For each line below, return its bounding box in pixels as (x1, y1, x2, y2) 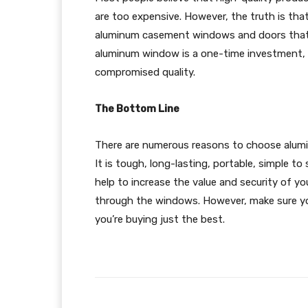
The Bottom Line (95, 102, 179, 115)
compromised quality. (95, 65, 198, 78)
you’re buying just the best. (95, 212, 228, 225)
